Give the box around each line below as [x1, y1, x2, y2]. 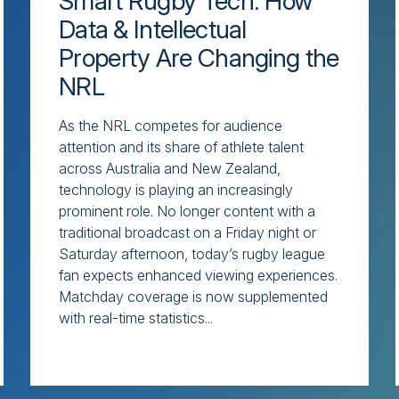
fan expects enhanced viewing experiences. [59, 265, 338, 284]
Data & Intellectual [59, 13, 247, 45]
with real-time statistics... [59, 308, 213, 327]
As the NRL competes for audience [59, 116, 282, 134]
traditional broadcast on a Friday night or [59, 223, 316, 241]
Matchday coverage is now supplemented [59, 287, 328, 305]
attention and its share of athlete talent [59, 137, 304, 156]
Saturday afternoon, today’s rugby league [59, 244, 325, 263]
